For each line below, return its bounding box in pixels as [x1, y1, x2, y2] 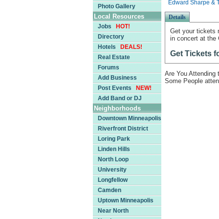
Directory [98, 33, 124, 40]
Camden [98, 187, 121, 194]
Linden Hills [98, 146, 130, 153]
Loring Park [98, 135, 130, 142]
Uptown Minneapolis [98, 197, 153, 204]
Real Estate [98, 54, 130, 61]
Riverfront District [98, 125, 148, 132]
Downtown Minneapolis [98, 115, 161, 122]
